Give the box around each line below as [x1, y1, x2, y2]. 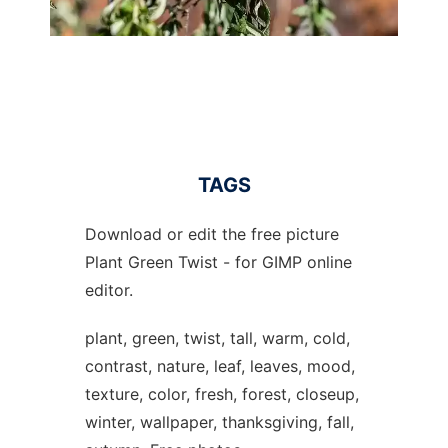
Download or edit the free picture [84, 224, 339, 244]
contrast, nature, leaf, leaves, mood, [84, 356, 355, 376]
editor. [84, 280, 133, 300]
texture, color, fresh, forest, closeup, [84, 384, 359, 404]
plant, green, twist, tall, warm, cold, [84, 328, 350, 348]
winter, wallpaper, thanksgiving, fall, [84, 412, 354, 432]
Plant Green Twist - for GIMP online [84, 252, 352, 272]
